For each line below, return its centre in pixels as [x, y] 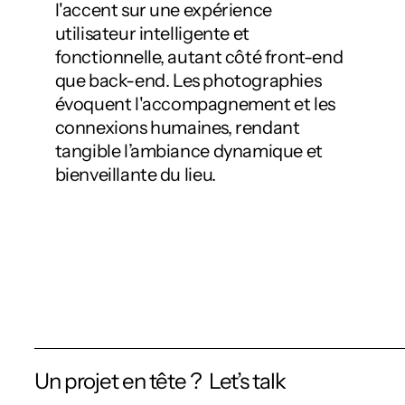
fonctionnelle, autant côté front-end [199, 57]
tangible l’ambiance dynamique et [188, 151]
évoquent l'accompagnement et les [195, 104]
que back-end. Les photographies [188, 80]
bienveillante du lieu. [135, 174]
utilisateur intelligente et [152, 33]
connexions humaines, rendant [177, 127]
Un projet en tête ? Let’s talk [160, 381]
